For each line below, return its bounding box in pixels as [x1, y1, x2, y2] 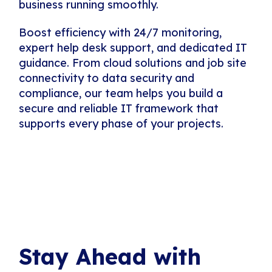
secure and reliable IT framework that [19, 101, 219, 116]
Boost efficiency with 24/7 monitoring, [19, 25, 222, 40]
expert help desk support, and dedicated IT [19, 41, 248, 55]
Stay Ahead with [19, 243, 202, 271]
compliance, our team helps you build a [19, 86, 223, 101]
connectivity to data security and [19, 71, 195, 86]
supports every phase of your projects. [19, 117, 224, 131]
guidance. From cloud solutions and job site [19, 56, 247, 70]
